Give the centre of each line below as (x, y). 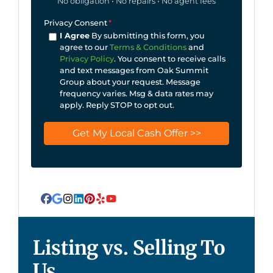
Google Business (102, 205)
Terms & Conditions (148, 47)
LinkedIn (101, 205)
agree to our (84, 47)
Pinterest (114, 205)
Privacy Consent (76, 23)
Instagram (94, 205)
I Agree (74, 36)
